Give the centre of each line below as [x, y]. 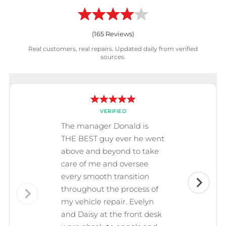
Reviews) [119, 34]
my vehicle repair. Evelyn [107, 202]
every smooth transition [105, 177]
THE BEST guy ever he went [113, 139]
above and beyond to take [110, 151]
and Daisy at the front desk [111, 214]
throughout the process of [110, 189]
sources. [113, 57]
